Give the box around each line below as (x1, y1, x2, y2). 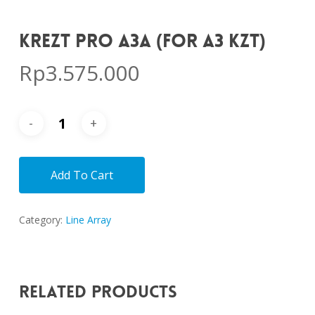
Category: (18, 212, 65, 226)
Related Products (18, 281, 177, 303)
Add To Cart (50, 167, 113, 183)
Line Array (65, 212, 111, 226)
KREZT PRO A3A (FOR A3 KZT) (18, 29, 266, 53)
